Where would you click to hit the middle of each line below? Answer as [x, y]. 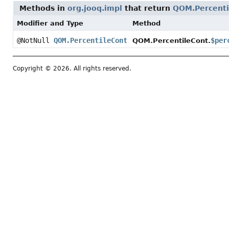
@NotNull [35, 40]
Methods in [43, 8]
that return [147, 8]
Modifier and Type [50, 23]
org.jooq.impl [95, 8]
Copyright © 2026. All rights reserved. [72, 69]
